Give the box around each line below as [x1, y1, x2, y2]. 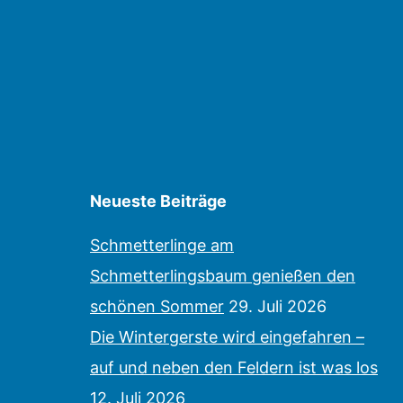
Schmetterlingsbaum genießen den [90, 266, 355, 286]
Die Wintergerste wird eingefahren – [90, 327, 364, 347]
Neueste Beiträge [90, 192, 227, 211]
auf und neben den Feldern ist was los [90, 358, 378, 378]
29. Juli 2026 [228, 297, 327, 317]
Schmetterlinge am [90, 236, 234, 255]
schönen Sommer [90, 297, 224, 317]
